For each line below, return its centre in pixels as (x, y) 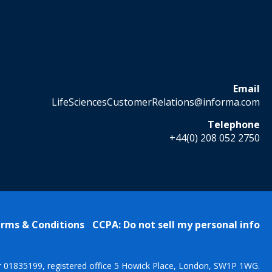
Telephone (234, 124)
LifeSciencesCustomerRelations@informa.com (156, 102)
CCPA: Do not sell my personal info (176, 224)
